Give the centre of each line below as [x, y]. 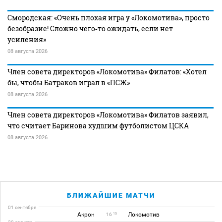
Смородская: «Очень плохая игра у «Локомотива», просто [109, 18]
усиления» [27, 39]
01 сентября [22, 207]
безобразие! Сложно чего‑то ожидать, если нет [90, 28]
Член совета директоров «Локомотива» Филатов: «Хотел [107, 72]
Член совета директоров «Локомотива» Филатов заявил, [108, 115]
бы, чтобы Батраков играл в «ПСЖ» [69, 83]
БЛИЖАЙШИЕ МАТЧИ [111, 195]
